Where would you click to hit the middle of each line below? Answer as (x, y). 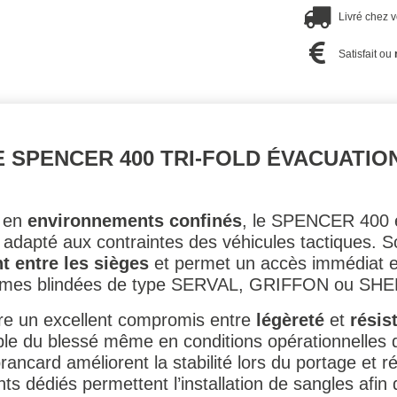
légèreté (290, 319)
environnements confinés (135, 220)
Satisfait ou (367, 54)
